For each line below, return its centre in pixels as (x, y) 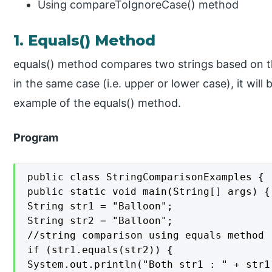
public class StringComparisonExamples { (146, 177)
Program (36, 138)
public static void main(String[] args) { (149, 192)
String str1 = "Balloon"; (100, 206)
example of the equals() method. (97, 103)
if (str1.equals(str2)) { (100, 250)
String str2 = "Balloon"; (100, 221)
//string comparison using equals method (146, 236)
